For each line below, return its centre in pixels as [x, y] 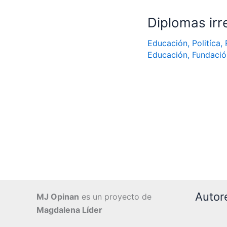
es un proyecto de [115, 197]
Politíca [206, 43]
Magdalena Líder [69, 210]
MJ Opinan [58, 197]
